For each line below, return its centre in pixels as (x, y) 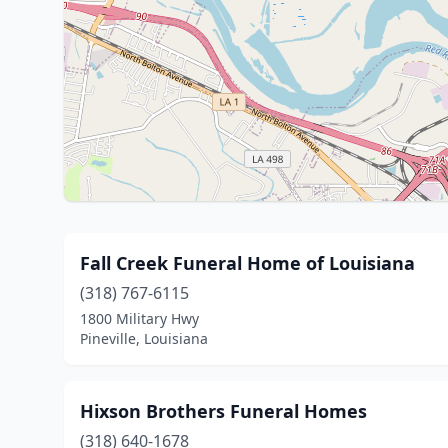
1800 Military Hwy (139, 318)
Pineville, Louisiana (144, 338)
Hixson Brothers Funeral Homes (223, 411)
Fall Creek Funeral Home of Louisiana (247, 263)
